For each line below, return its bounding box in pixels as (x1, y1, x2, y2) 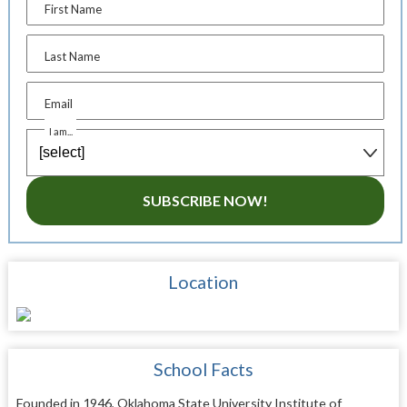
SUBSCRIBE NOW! (142, 191, 268, 209)
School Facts (153, 358, 253, 380)
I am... (49, 124, 74, 137)
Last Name (45, 48, 101, 64)
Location (168, 271, 239, 293)
